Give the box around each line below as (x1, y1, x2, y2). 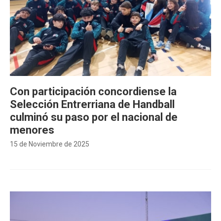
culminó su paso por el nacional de (10, 111, 178, 123)
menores (10, 124, 54, 136)
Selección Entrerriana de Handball (10, 98, 175, 110)
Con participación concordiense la (10, 85, 177, 98)
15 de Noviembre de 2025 (10, 140, 89, 148)
